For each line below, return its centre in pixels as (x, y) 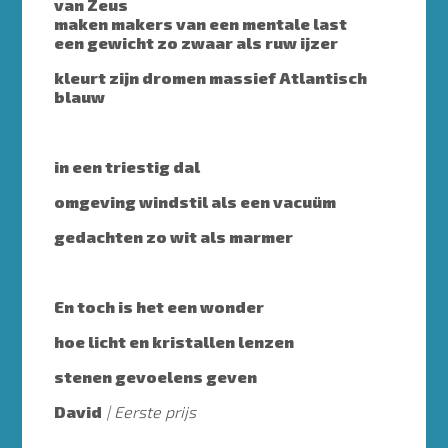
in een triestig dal (127, 167)
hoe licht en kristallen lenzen (174, 342)
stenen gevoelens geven (156, 377)
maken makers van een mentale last (201, 24)
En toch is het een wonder (159, 307)
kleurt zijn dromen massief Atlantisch (211, 78)
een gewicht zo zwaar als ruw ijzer (196, 43)
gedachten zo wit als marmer (174, 237)
